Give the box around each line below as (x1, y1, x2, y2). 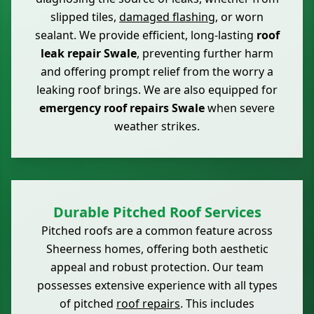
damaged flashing (119, 9, 215, 25)
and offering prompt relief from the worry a (41, 64, 273, 80)
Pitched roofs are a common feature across (41, 223, 273, 239)
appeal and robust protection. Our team (50, 259, 264, 275)
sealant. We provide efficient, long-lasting (34, 27, 257, 43)
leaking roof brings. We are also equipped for (36, 82, 278, 98)
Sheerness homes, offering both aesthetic (46, 241, 268, 257)
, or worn (215, 9, 264, 25)
